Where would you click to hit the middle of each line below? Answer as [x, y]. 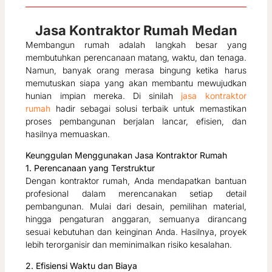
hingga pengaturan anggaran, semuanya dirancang [136, 219]
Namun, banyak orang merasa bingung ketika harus [136, 70]
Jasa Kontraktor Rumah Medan [136, 31]
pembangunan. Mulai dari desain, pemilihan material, [136, 206]
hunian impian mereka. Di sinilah [104, 96]
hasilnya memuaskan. [68, 134]
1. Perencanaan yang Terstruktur [90, 168]
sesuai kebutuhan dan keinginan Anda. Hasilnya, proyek [136, 232]
